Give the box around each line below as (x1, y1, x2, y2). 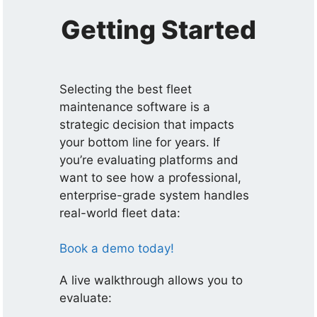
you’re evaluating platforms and (59, 152, 239, 167)
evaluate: (59, 291, 113, 305)
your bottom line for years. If (59, 134, 221, 149)
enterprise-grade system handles (59, 188, 250, 202)
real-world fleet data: (59, 205, 181, 220)
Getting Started (61, 13, 256, 45)
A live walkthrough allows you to (59, 273, 243, 287)
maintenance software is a (59, 99, 211, 114)
